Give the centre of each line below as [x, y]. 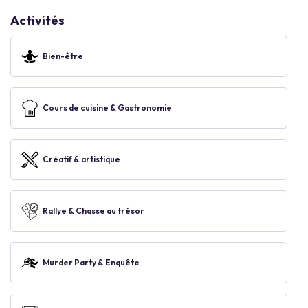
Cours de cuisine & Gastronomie [107, 108]
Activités [37, 20]
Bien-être [63, 56]
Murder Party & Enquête [91, 262]
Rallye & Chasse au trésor [93, 211]
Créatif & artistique [81, 159]
